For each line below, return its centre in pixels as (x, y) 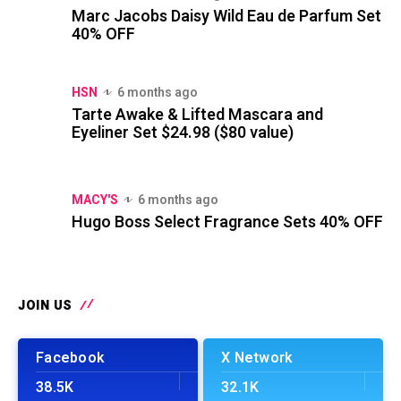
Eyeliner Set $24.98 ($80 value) (183, 132)
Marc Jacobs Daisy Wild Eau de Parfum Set (226, 16)
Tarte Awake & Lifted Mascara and (197, 115)
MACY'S (95, 200)
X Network (257, 358)
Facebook (70, 358)
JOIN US (45, 305)
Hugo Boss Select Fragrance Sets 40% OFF (227, 222)
